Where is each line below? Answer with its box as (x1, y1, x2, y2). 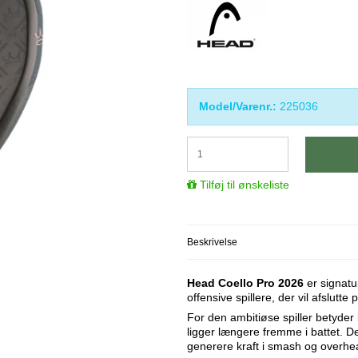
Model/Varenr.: (199, 99, 276, 113)
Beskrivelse (187, 237, 237, 249)
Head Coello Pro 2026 (187, 276, 304, 290)
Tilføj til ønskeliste (200, 178, 289, 192)
